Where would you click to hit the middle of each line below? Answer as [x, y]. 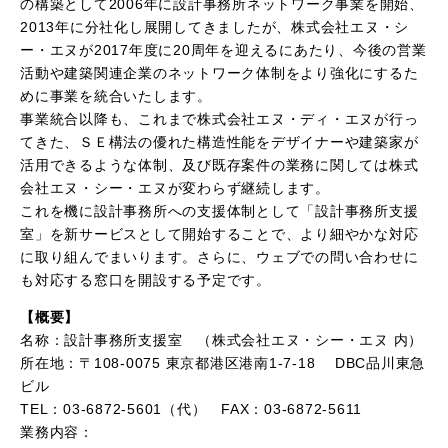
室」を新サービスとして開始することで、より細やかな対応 [219, 234]
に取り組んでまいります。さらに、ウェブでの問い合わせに [219, 257]
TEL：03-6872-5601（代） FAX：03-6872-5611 [191, 409]
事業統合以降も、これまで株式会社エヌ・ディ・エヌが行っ [219, 119]
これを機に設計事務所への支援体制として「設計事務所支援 [219, 211]
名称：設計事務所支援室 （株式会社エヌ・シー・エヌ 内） [221, 340]
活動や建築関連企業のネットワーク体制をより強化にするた [219, 73]
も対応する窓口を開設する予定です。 [145, 280]
